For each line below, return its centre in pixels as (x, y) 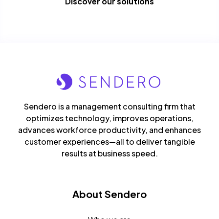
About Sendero (109, 194)
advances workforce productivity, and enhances (109, 130)
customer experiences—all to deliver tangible (109, 142)
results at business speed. (109, 153)
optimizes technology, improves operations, (109, 118)
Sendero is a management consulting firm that (109, 106)
